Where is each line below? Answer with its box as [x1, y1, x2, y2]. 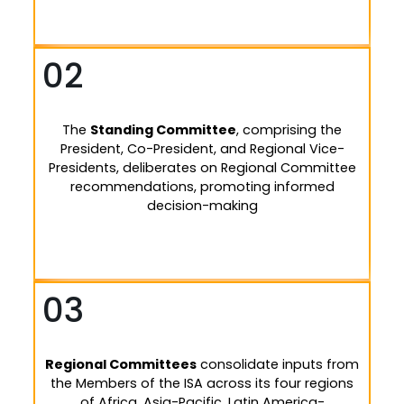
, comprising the [236, 121, 342, 139]
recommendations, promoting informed [69, 178, 335, 196]
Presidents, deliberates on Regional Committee [48, 159, 356, 177]
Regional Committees [45, 355, 197, 373]
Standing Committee [90, 121, 236, 139]
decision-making [146, 197, 258, 215]
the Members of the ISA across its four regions [50, 374, 353, 392]
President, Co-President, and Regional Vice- [60, 140, 344, 158]
